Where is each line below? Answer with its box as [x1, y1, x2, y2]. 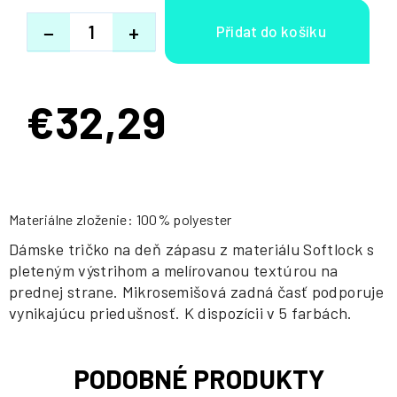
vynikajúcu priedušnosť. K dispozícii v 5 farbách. [9, 303, 353, 323]
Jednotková [26, 121, 97, 138]
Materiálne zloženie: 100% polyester [9, 211, 232, 228]
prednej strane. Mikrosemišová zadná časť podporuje [9, 282, 384, 301]
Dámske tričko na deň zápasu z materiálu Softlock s [9, 239, 374, 259]
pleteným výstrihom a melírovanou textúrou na [9, 261, 339, 280]
